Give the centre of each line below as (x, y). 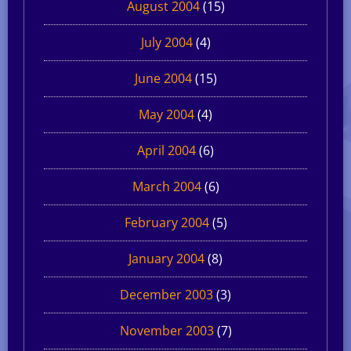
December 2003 (166, 294)
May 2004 (166, 114)
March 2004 (166, 186)
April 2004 (166, 150)
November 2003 (166, 330)
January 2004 (166, 258)
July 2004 (166, 42)
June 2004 (163, 78)
